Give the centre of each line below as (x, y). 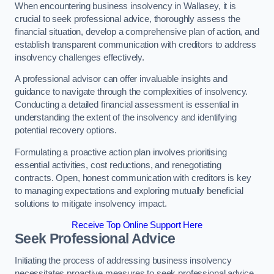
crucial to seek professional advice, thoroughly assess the (128, 19)
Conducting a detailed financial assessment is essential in (127, 105)
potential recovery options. (66, 131)
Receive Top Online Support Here (137, 225)
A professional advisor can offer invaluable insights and (121, 79)
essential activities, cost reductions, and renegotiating (118, 165)
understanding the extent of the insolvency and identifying (126, 118)
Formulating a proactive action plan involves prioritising (121, 152)
